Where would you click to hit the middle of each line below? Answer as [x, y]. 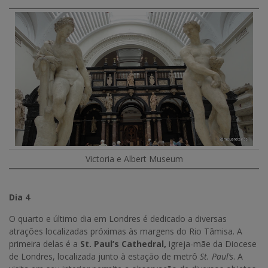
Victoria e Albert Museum [134, 159]
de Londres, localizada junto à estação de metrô [104, 257]
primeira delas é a [45, 244]
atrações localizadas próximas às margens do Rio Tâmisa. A [126, 232]
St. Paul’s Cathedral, [123, 244]
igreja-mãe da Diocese [211, 244]
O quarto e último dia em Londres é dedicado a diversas [118, 219]
